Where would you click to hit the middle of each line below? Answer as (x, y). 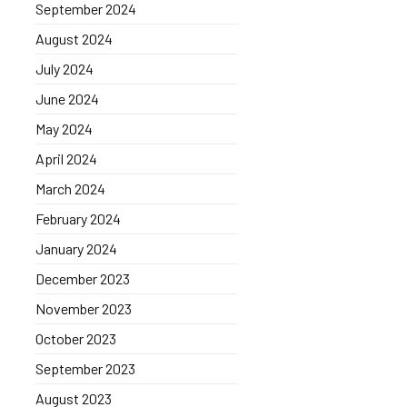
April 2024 (66, 159)
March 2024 (70, 189)
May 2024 (64, 129)
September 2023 (85, 368)
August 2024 (74, 39)
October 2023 (75, 338)
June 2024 (67, 99)
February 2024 (78, 218)
